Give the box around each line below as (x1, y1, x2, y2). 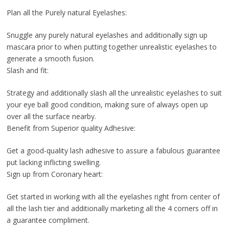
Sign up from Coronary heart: (6, 169, 103, 179)
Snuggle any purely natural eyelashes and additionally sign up (6, 30, 208, 40)
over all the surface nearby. (6, 111, 96, 122)
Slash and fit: (6, 65, 49, 76)
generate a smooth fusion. (6, 54, 95, 64)
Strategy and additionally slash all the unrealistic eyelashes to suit (6, 88, 222, 98)
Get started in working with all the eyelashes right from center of (6, 192, 220, 202)
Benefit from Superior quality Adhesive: (6, 123, 135, 133)
